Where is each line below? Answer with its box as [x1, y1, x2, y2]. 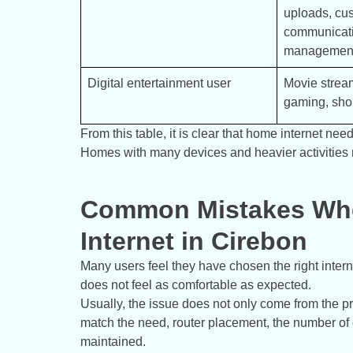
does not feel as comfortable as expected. [80, 278, 311, 292]
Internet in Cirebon [80, 227, 307, 256]
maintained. [80, 335, 146, 349]
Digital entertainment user [87, 76, 231, 91]
